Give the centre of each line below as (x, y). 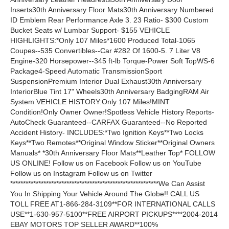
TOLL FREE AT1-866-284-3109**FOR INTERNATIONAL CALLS (113, 204)
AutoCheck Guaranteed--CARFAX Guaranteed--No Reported (109, 122)
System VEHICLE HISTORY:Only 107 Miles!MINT (90, 102)
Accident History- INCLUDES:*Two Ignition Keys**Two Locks (107, 133)
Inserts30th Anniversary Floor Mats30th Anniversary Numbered (112, 10)
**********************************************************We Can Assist (108, 184)
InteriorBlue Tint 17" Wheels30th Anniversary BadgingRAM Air (110, 92)
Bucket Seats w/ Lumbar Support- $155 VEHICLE (90, 30)
